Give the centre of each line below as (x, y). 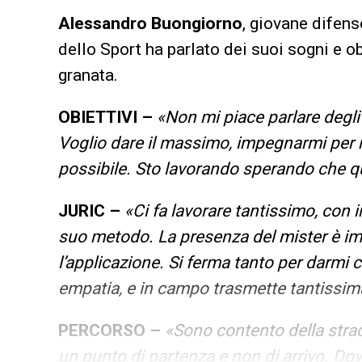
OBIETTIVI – (107, 117)
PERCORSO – (109, 330)
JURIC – (91, 210)
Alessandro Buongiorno (150, 23)
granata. (88, 75)
